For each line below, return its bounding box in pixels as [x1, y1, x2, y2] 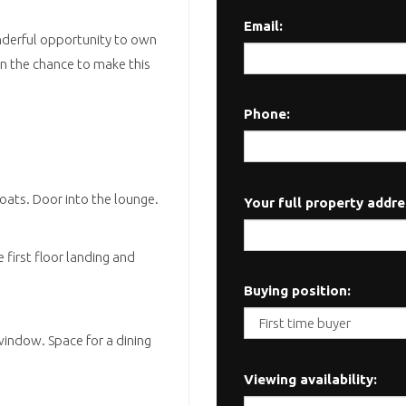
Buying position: [244, 283, 351, 298]
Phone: [244, 106, 290, 121]
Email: [244, 17, 283, 34]
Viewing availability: [244, 371, 377, 387]
